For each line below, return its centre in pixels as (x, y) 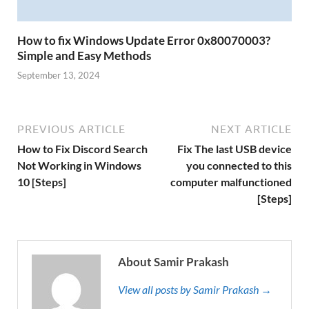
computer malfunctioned (231, 182)
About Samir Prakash (173, 262)
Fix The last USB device (235, 149)
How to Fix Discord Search (82, 149)
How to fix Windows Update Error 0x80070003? (144, 40)
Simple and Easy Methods (84, 55)
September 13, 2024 (59, 76)
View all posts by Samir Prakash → (195, 290)
